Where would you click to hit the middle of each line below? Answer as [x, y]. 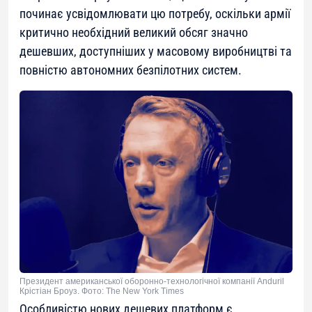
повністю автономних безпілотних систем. [131, 70]
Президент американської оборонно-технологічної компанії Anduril [152, 281]
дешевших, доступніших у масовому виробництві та [156, 52]
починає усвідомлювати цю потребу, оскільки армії [155, 14]
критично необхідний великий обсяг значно [134, 33]
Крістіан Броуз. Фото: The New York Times [102, 291]
